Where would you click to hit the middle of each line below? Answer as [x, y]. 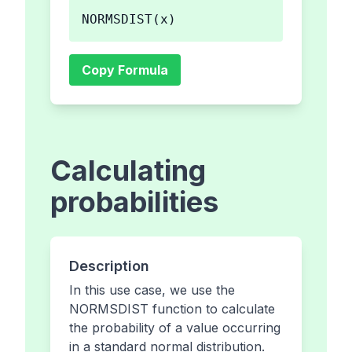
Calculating [128, 171]
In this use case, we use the [152, 290]
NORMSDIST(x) [129, 20]
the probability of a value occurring [175, 328]
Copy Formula [125, 70]
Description [109, 266]
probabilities [134, 202]
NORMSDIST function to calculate [172, 309]
